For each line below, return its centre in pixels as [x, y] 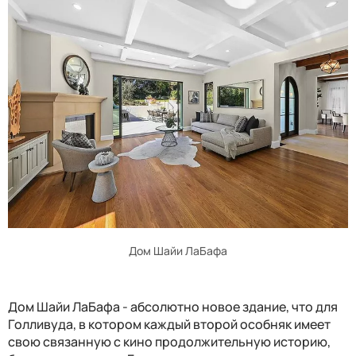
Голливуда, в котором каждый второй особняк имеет [169, 324]
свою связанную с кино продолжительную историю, [169, 341]
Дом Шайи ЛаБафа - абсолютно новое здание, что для [173, 306]
